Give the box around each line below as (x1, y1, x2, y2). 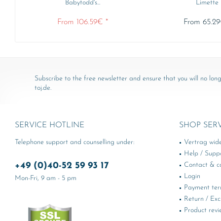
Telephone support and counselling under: (15, 139, 134, 146)
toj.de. (35, 84, 51, 92)
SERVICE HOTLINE (15, 121, 84, 129)
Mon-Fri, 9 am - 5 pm (15, 175, 76, 182)
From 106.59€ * (57, 18, 108, 26)
